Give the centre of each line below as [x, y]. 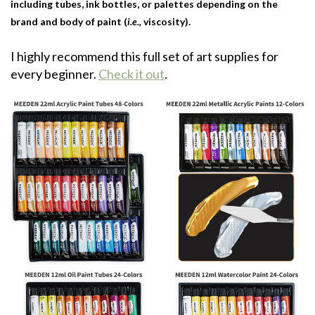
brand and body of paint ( [69, 22]
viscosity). [167, 22]
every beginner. [54, 74]
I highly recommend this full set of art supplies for [144, 57]
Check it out [131, 74]
